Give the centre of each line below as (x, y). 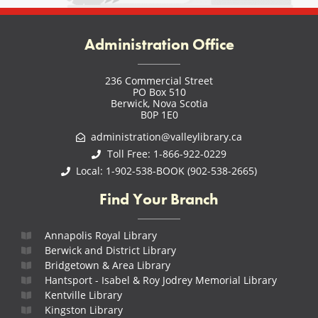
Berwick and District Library (110, 251)
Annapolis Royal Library (100, 236)
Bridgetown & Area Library (107, 265)
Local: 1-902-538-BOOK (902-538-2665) (167, 171)
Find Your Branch (159, 199)
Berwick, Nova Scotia (159, 104)
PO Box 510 (159, 92)
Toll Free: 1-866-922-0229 (166, 154)
